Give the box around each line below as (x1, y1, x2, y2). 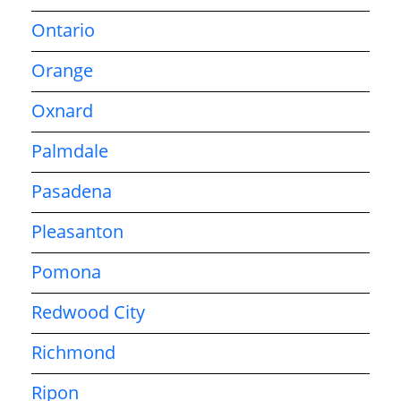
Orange (31, 57, 93, 82)
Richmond (31, 339, 115, 364)
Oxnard (31, 98, 93, 123)
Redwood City (31, 299, 145, 324)
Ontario (31, 17, 95, 42)
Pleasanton (31, 218, 124, 243)
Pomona (31, 259, 101, 284)
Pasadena (31, 178, 112, 203)
